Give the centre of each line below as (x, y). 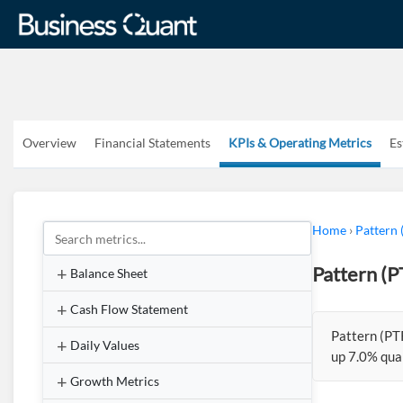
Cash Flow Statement (129, 309)
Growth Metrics (115, 381)
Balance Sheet (109, 273)
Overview (49, 143)
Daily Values (105, 345)
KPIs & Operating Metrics (300, 143)
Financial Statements (152, 143)
